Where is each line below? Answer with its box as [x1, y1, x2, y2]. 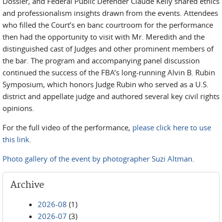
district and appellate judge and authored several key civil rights [2, 91, 220, 102]
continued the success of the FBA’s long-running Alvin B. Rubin [2, 67, 215, 78]
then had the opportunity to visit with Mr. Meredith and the [2, 32, 205, 42]
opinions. [2, 103, 34, 113]
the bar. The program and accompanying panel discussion [2, 55, 200, 66]
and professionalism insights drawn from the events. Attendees [2, 8, 218, 18]
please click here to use [132, 122, 211, 133]
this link [2, 134, 29, 145]
